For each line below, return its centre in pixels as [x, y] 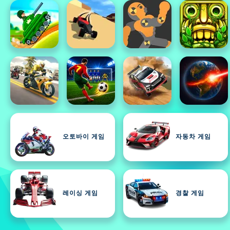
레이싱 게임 [80, 194]
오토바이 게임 [84, 137]
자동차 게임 [193, 137]
